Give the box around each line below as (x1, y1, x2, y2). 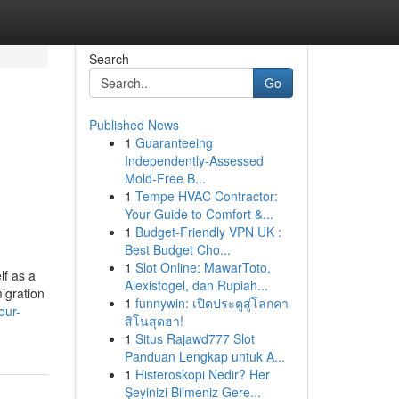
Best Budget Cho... (124, 240, 231, 258)
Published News (88, 116, 179, 134)
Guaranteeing (134, 134, 213, 151)
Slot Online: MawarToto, (134, 258, 271, 276)
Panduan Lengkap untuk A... (124, 347, 285, 365)
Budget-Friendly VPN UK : (134, 223, 281, 240)
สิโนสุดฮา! (124, 312, 183, 330)
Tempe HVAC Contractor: (134, 187, 278, 205)
